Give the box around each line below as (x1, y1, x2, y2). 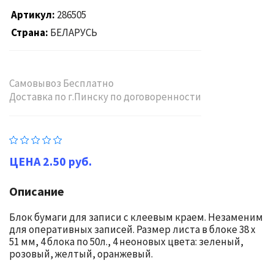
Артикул (10, 8, 52, 21)
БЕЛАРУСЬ (50, 26, 97, 39)
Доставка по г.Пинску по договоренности (9, 90, 201, 103)
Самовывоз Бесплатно (9, 76, 114, 90)
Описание (9, 183, 64, 199)
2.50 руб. (43, 154, 92, 169)
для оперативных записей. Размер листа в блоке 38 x (9, 223, 256, 236)
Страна (10, 26, 45, 39)
